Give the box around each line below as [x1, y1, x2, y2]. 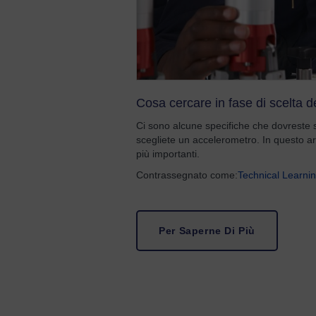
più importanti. [136, 148, 200, 159]
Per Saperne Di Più [159, 225, 256, 236]
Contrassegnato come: [136, 169, 238, 181]
